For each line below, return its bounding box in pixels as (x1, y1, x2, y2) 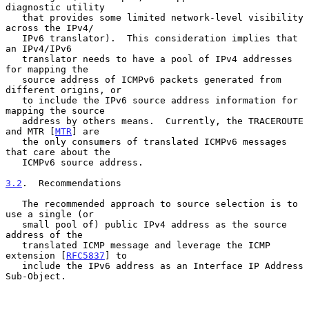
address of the (6, 229, 83, 240)
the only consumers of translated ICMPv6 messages (6, 136, 22, 147)
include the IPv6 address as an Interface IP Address (6, 260, 22, 271)
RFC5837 (66, 250, 105, 261)
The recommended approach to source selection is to (6, 198, 22, 209)
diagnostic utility (6, 1, 105, 12)
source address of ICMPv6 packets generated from (6, 74, 22, 85)
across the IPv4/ (6, 22, 94, 33)
